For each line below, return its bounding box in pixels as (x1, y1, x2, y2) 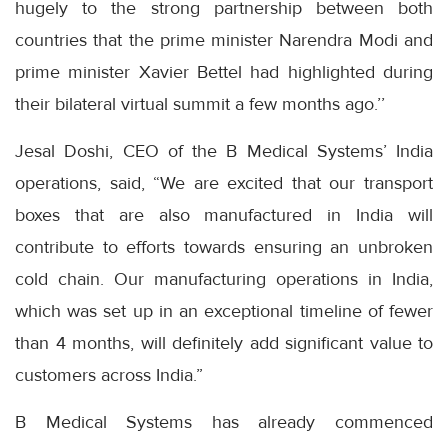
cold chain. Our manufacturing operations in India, (15, 267, 433, 290)
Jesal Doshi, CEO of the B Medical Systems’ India (15, 139, 433, 162)
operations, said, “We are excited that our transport (15, 171, 433, 194)
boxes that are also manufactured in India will (15, 203, 433, 226)
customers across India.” (15, 363, 203, 386)
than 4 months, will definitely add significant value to (15, 331, 433, 354)
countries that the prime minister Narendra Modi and (15, 28, 433, 51)
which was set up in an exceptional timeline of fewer (15, 299, 433, 322)
